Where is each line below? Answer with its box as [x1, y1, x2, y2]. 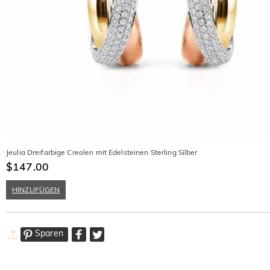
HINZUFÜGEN [12, 184, 60, 194]
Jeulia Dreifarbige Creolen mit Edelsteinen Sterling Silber [6, 147, 198, 157]
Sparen [35, 228, 63, 239]
